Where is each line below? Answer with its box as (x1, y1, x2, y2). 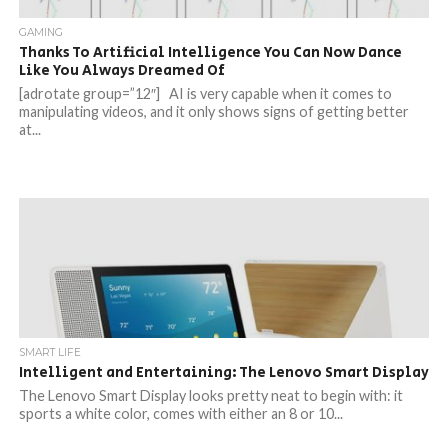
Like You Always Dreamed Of (18, 60, 225, 81)
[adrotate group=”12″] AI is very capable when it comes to (18, 85, 392, 102)
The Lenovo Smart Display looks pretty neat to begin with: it (18, 387, 403, 404)
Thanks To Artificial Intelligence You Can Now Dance (18, 42, 402, 63)
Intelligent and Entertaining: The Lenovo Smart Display (18, 362, 429, 383)
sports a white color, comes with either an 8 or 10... (18, 405, 343, 422)
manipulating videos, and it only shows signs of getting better (18, 103, 409, 120)
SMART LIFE (18, 346, 81, 359)
